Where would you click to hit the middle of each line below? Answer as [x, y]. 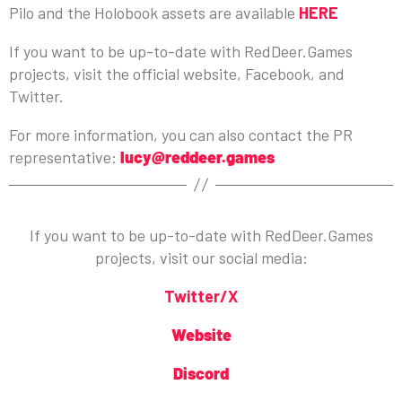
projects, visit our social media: [201, 257]
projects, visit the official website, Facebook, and [177, 73]
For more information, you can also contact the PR [181, 134]
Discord [201, 373]
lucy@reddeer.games [197, 157]
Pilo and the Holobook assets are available [154, 12]
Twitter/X [201, 296]
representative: [65, 157]
